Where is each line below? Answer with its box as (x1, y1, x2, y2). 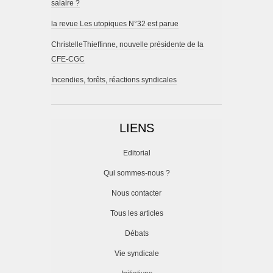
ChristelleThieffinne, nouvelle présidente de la (51, 40, 204, 49)
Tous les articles (110, 209, 163, 218)
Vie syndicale (114, 249, 159, 258)
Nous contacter (112, 189, 161, 198)
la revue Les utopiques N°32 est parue (51, 19, 179, 29)
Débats (124, 229, 149, 238)
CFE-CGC (51, 55, 85, 64)
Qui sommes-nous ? (103, 169, 170, 178)
